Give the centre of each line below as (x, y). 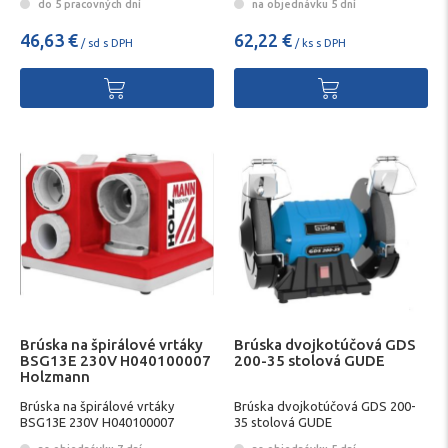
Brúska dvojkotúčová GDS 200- (325, 405)
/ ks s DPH (319, 42)
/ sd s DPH (105, 42)
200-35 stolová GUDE (309, 361)
